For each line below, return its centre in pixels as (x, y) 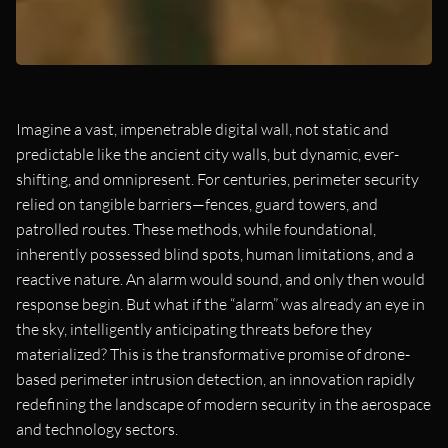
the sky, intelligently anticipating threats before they (194, 328)
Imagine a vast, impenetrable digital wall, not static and (202, 128)
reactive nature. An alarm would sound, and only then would (220, 278)
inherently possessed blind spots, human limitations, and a (215, 253)
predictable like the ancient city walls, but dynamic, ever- (207, 153)
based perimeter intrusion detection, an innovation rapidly (215, 378)
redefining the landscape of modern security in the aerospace (223, 403)
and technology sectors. (97, 428)
